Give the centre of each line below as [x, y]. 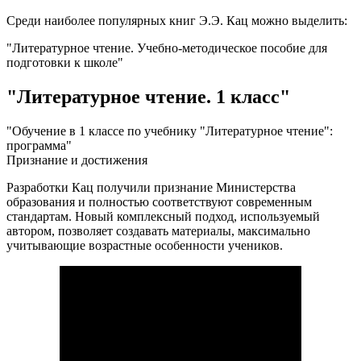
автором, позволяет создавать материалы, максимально [158, 231]
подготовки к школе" [65, 63]
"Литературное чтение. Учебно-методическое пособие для [167, 48]
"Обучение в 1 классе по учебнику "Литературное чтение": [170, 131]
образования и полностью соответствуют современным [159, 202]
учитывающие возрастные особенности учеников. [145, 246]
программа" [39, 146]
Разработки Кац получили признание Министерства [151, 188]
